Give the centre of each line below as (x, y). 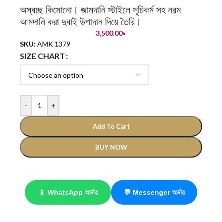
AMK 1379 (53, 44)
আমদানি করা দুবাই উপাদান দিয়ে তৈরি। (81, 22)
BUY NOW (111, 147)
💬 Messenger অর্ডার (154, 192)
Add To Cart (111, 126)
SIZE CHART (42, 56)
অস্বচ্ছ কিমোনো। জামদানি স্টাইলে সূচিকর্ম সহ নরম (100, 10)
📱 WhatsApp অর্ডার (68, 192)
